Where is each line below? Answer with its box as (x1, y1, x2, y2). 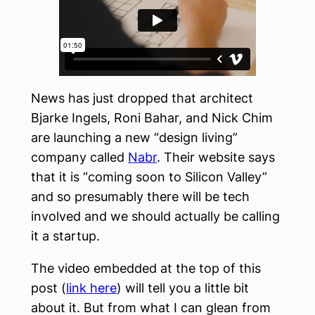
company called (31, 149, 128, 165)
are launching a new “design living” (31, 129, 238, 145)
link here (66, 280, 117, 295)
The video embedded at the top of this (31, 260, 261, 276)
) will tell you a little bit (117, 280, 249, 295)
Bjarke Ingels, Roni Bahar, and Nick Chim (31, 110, 273, 125)
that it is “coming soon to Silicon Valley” (31, 169, 267, 184)
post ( (31, 280, 66, 295)
